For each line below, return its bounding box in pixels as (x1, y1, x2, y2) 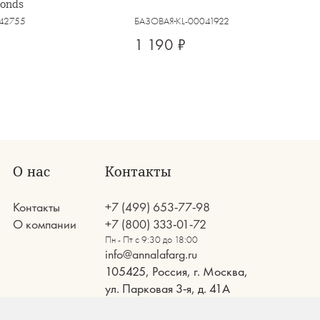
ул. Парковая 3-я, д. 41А (104, 280, 230, 296)
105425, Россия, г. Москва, (104, 263, 248, 279)
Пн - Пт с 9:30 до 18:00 (104, 233, 198, 246)
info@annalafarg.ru (104, 246, 197, 262)
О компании (13, 216, 77, 232)
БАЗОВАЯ (134, 14, 174, 27)
